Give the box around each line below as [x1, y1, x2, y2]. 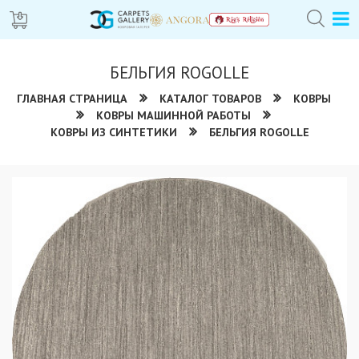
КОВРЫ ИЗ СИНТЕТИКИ [50, 125, 177, 140]
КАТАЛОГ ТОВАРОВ [159, 91, 261, 107]
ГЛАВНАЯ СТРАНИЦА [16, 91, 127, 107]
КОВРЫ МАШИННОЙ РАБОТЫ [96, 108, 251, 123]
